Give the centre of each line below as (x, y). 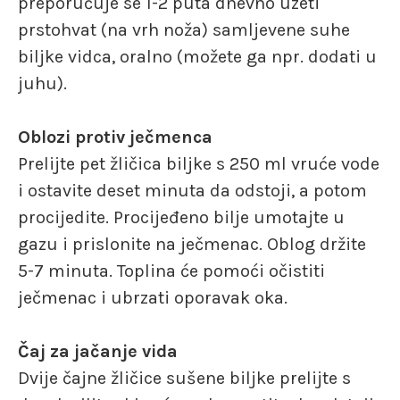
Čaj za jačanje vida (98, 351)
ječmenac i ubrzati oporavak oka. (153, 297)
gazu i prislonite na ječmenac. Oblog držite (192, 244)
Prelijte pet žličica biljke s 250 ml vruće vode (199, 163)
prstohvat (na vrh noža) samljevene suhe (184, 29)
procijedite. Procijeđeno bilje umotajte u (181, 217)
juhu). (42, 83)
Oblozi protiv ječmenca (115, 137)
